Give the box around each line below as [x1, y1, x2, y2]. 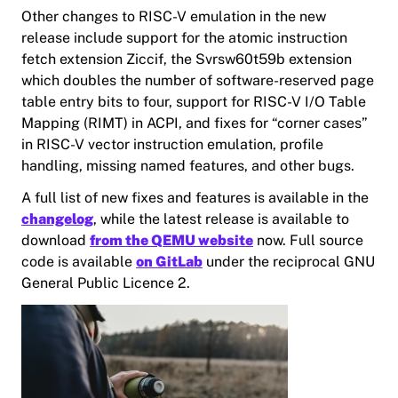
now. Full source [253, 232, 363, 250]
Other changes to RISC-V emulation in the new [21, 8, 326, 26]
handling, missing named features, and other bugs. [21, 157, 354, 175]
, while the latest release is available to [93, 211, 349, 228]
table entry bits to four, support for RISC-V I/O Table [21, 93, 366, 111]
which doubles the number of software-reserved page [21, 72, 374, 90]
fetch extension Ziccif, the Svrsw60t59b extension [21, 51, 352, 68]
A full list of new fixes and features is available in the [21, 189, 369, 207]
